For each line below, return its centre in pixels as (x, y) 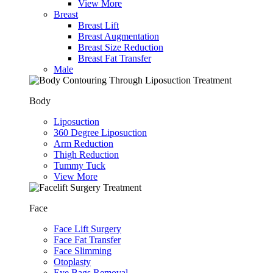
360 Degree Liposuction (100, 132)
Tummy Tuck (80, 165)
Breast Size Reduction (121, 47)
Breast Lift (98, 25)
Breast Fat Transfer (115, 58)
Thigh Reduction (86, 154)
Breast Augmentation (119, 36)
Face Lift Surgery (87, 229)
